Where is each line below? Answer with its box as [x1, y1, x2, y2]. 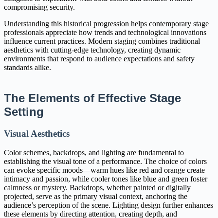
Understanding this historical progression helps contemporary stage [4, 19, 209, 28]
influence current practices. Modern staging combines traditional [4, 36, 200, 45]
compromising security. [4, 2, 75, 11]
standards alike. [4, 63, 51, 72]
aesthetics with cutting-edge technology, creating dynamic [4, 45, 181, 54]
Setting [4, 105, 44, 118]
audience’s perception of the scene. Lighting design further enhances [4, 200, 213, 209]
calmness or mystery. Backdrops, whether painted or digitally [4, 183, 191, 192]
